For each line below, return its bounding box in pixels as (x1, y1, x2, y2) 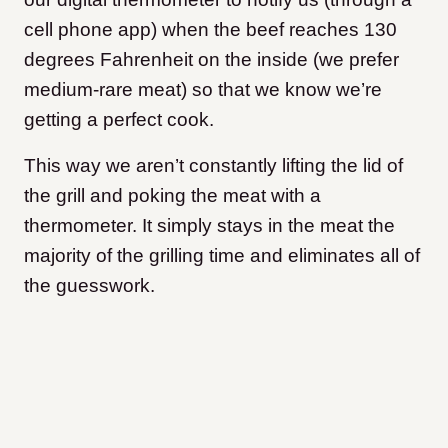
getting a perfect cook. (24, 109, 214, 131)
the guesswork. (24, 275, 160, 297)
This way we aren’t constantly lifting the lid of (24, 155, 403, 177)
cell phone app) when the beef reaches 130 (24, 19, 397, 41)
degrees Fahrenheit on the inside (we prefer (24, 49, 399, 71)
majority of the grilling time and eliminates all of (24, 245, 420, 267)
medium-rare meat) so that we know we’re (24, 79, 382, 101)
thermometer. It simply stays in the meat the (24, 215, 395, 237)
